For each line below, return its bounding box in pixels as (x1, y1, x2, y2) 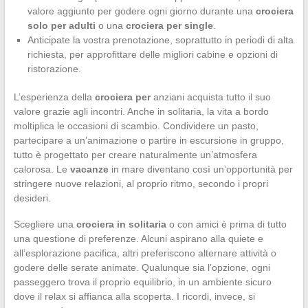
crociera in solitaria (76, 218, 166, 230)
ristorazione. (27, 63, 81, 74)
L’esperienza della (13, 91, 95, 102)
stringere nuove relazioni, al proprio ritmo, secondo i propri (13, 177, 268, 189)
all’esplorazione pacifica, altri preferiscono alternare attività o (13, 247, 276, 258)
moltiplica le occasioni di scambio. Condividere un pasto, (13, 120, 258, 131)
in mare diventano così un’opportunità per (108, 163, 293, 175)
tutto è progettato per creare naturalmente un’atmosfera (13, 148, 257, 160)
